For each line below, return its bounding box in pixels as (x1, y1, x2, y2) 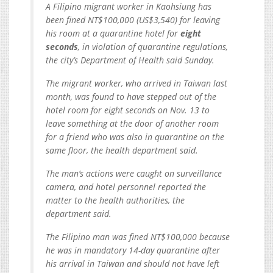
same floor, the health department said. (46, 144, 198, 156)
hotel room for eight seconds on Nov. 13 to (46, 104, 210, 116)
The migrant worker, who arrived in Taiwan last (46, 77, 227, 89)
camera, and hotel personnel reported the (46, 180, 206, 193)
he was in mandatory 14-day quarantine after (46, 244, 220, 256)
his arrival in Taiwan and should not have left (46, 257, 219, 269)
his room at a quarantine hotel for (46, 27, 180, 39)
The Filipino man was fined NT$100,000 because (46, 230, 230, 243)
